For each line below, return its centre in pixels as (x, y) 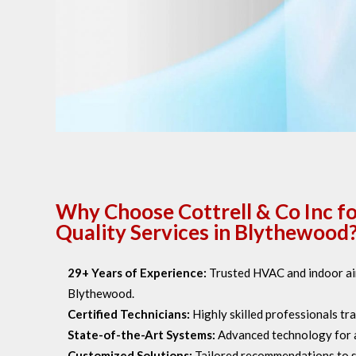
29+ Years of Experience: (137, 272)
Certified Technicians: (129, 313)
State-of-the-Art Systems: (141, 334)
